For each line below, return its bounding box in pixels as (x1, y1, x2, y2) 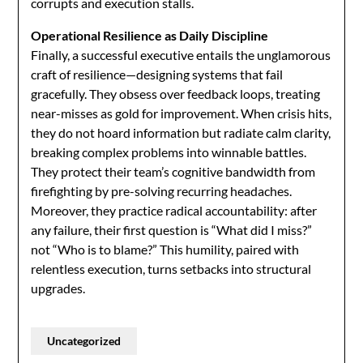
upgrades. (31, 280, 86, 296)
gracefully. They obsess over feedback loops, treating (31, 86, 321, 101)
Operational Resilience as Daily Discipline (31, 28, 269, 43)
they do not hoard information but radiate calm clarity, (31, 125, 331, 140)
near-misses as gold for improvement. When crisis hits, (31, 105, 332, 121)
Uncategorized (47, 334, 122, 348)
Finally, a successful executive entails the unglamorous (31, 47, 331, 62)
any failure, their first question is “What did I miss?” (31, 222, 313, 237)
